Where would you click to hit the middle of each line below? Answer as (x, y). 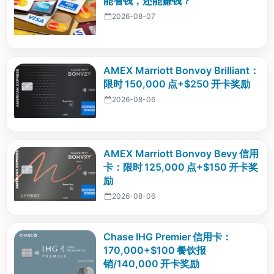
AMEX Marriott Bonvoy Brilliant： (181, 70)
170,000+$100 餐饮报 (154, 250)
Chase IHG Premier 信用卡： (167, 237)
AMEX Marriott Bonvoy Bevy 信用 (181, 154)
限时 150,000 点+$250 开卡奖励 (176, 83)
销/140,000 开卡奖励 (151, 264)
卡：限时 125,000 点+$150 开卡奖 (180, 167)
